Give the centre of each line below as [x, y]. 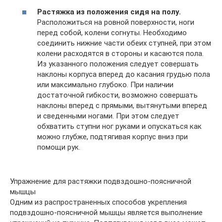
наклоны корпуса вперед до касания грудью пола [124, 74]
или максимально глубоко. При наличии [105, 85]
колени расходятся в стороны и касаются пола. [120, 54]
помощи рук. [59, 147]
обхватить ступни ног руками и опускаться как [119, 126]
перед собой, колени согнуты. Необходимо [112, 33]
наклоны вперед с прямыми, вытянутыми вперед [122, 106]
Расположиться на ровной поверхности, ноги [116, 22]
